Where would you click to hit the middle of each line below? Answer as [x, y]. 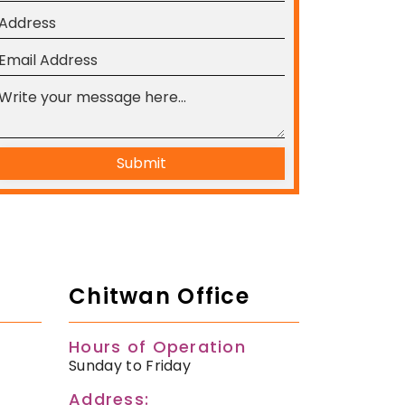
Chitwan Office [159, 297]
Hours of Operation [158, 347]
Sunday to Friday [130, 366]
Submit [141, 163]
